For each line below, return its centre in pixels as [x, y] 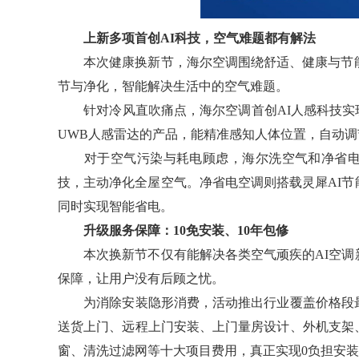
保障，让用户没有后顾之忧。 [141, 278]
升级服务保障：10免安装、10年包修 [186, 230]
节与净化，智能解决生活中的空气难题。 [173, 86]
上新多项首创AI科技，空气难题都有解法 [200, 38]
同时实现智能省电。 [115, 206]
